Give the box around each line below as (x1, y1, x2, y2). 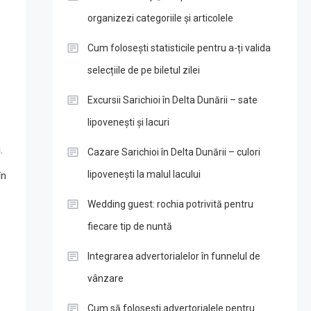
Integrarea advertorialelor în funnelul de (87, 251, 260, 262)
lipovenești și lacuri (87, 117, 169, 128)
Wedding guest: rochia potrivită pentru (87, 199, 253, 210)
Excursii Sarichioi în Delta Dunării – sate (87, 94, 258, 106)
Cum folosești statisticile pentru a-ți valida (87, 42, 271, 53)
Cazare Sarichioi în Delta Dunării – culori (87, 146, 260, 158)
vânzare (87, 273, 124, 284)
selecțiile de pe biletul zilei (87, 65, 200, 76)
